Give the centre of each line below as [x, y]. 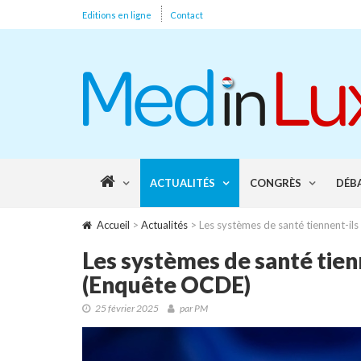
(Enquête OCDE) [166, 284]
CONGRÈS [276, 183]
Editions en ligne [117, 15]
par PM [194, 308]
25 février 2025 [127, 308]
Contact [187, 15]
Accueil [113, 225]
